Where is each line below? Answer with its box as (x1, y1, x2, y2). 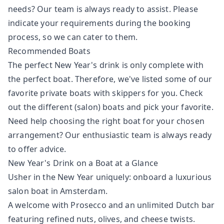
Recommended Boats (8, 45, 90, 56)
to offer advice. (8, 143, 66, 154)
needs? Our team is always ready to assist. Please (8, 3, 198, 14)
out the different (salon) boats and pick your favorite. (8, 101, 213, 112)
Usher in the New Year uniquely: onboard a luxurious (8, 171, 212, 182)
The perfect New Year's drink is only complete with (8, 59, 204, 70)
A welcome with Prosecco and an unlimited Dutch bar (8, 199, 215, 210)
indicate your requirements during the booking (8, 17, 191, 28)
